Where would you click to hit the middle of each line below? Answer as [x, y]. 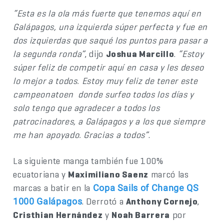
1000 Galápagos [48, 201]
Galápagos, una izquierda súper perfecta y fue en [110, 27]
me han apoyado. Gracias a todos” [81, 135]
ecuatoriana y [41, 174]
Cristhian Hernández [58, 215]
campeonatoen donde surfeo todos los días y [103, 94]
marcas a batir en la [53, 188]
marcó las [169, 174]
